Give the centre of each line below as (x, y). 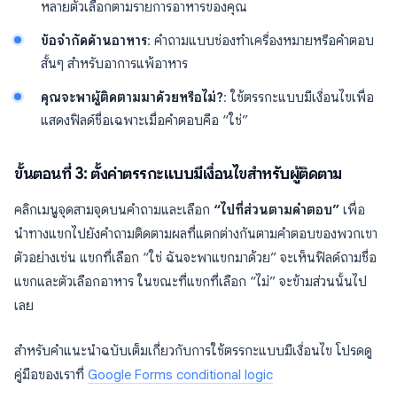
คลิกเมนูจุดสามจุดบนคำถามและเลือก (114, 210)
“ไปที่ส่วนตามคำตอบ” (276, 210)
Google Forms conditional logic (180, 375)
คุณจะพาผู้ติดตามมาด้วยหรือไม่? (132, 97)
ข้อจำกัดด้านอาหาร (94, 41)
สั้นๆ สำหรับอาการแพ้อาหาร (114, 64)
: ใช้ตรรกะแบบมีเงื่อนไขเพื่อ (299, 97)
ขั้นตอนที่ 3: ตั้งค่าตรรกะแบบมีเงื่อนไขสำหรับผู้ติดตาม (178, 174)
